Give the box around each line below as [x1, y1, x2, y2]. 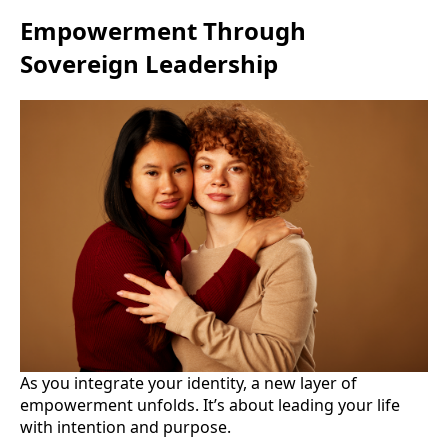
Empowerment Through [20, 14, 306, 48]
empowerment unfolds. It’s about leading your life [20, 394, 400, 417]
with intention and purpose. [20, 416, 231, 439]
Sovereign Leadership [20, 47, 278, 81]
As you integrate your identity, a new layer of [20, 372, 357, 395]
